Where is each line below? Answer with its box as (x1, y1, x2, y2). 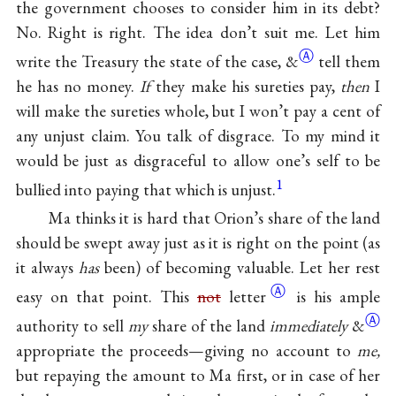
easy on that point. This (15, 285, 197, 308)
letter (220, 285, 267, 308)
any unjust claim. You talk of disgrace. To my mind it (15, 124, 381, 147)
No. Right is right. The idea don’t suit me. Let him (15, 20, 381, 43)
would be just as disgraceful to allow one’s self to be (15, 148, 381, 171)
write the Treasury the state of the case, (15, 49, 286, 72)
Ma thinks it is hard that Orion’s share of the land (48, 206, 381, 229)
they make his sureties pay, (150, 74, 341, 97)
